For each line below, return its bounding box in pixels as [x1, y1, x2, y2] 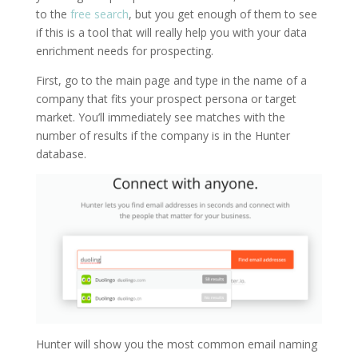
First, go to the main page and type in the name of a [35, 72, 307, 88]
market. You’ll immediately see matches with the [35, 109, 285, 125]
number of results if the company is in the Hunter [35, 127, 290, 143]
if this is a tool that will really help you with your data [35, 24, 307, 40]
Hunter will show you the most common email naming [35, 336, 317, 352]
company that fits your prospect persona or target [35, 90, 296, 106]
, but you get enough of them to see [128, 6, 317, 22]
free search [70, 6, 129, 22]
